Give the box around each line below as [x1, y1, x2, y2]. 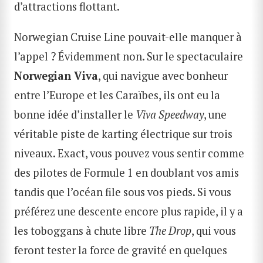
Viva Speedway [136, 107, 204, 122]
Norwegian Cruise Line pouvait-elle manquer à [14, 29, 242, 44]
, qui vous [191, 223, 236, 238]
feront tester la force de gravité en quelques [14, 242, 227, 257]
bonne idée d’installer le [14, 107, 136, 122]
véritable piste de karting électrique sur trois [14, 126, 232, 141]
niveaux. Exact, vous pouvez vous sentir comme [14, 146, 244, 160]
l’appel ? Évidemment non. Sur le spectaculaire [14, 49, 243, 63]
